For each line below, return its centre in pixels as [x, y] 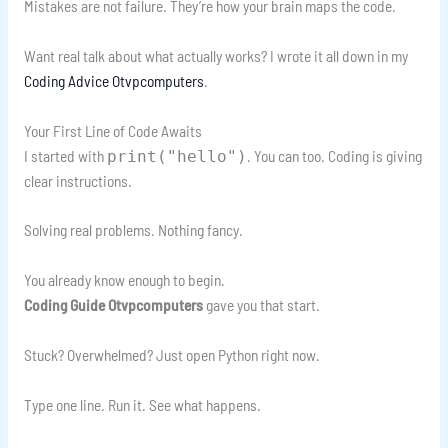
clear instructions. [77, 180]
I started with [65, 155]
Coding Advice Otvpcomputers [113, 80]
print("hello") [176, 156]
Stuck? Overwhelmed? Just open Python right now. [171, 354]
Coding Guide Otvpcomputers [113, 305]
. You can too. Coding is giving [334, 155]
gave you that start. [261, 305]
